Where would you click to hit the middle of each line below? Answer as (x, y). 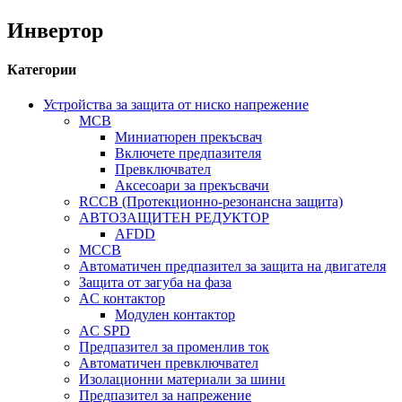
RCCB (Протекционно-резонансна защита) (211, 202)
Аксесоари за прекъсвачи (192, 186)
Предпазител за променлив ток (174, 347)
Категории (42, 70)
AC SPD (105, 331)
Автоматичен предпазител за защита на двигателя (232, 267)
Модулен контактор (175, 315)
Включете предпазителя (188, 153)
